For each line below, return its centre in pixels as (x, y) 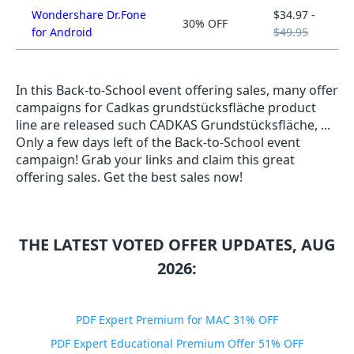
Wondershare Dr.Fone (89, 15)
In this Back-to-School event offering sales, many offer (177, 90)
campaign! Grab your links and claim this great (155, 160)
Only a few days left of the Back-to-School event (158, 142)
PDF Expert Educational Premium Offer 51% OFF (177, 343)
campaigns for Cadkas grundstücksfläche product (166, 107)
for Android (62, 32)
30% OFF (205, 23)
